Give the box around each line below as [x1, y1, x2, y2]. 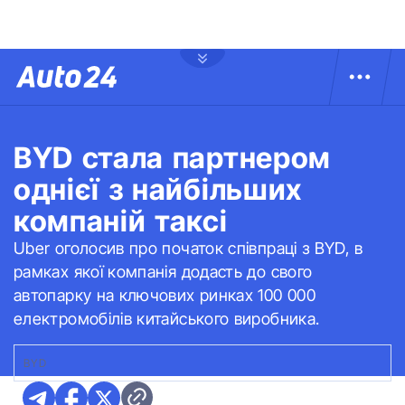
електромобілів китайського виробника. [14, 309, 320, 328]
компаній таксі [14, 203, 228, 239]
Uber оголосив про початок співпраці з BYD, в [14, 239, 363, 258]
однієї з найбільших [14, 172, 302, 207]
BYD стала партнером [14, 140, 331, 175]
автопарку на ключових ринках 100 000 [14, 286, 316, 305]
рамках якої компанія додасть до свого [14, 262, 313, 281]
